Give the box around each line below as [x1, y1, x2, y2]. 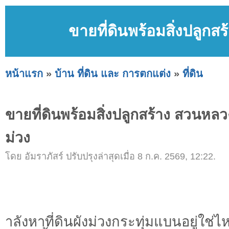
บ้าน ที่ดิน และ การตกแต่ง [55, 67, 171, 79]
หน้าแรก [5, 67, 43, 79]
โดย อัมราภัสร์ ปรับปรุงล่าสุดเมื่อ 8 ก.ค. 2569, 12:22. [5, 151, 216, 162]
